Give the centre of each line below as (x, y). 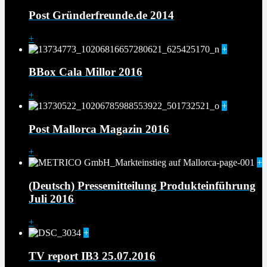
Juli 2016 (51, 199)
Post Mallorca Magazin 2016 (99, 129)
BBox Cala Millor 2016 (86, 72)
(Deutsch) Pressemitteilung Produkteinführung (142, 186)
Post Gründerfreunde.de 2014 (101, 15)
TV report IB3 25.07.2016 (92, 256)
